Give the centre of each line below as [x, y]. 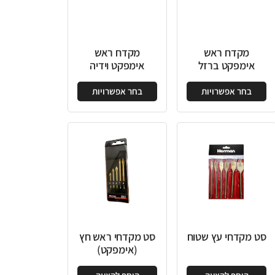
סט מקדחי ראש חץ [201, 237]
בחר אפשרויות [201, 91]
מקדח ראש [201, 53]
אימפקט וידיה [201, 66]
